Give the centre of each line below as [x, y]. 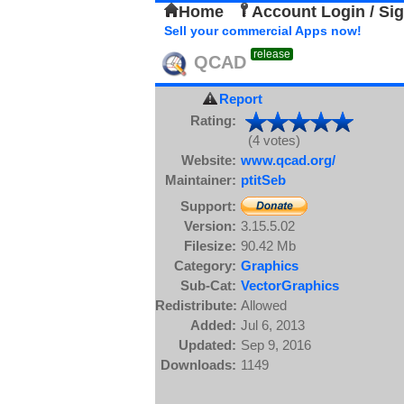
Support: [208, 206]
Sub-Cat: [208, 285]
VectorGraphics [290, 285]
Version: [210, 226]
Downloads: [198, 365]
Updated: [207, 345]
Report [240, 99]
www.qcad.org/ [288, 160]
